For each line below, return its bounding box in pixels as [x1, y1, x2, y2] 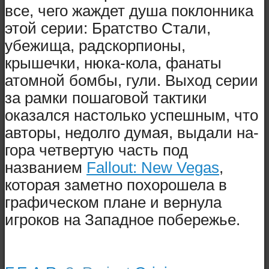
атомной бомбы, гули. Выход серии [5, 71, 258, 89]
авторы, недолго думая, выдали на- [5, 124, 259, 141]
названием [5, 159, 86, 176]
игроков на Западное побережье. [5, 211, 240, 228]
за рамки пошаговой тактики [5, 89, 207, 106]
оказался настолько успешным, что [5, 106, 258, 124]
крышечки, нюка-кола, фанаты [5, 54, 222, 71]
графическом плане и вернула [5, 193, 222, 211]
